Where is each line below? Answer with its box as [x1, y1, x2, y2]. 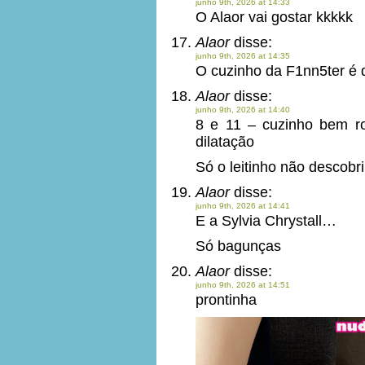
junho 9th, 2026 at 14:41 [196, 201, 290, 210]
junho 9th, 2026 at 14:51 [196, 280, 290, 289]
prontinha [196, 292, 257, 308]
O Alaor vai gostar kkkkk [196, 9, 353, 25]
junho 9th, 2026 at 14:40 [196, 105, 290, 114]
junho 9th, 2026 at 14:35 [196, 51, 290, 60]
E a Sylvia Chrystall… [196, 213, 336, 229]
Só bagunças [196, 238, 281, 254]
